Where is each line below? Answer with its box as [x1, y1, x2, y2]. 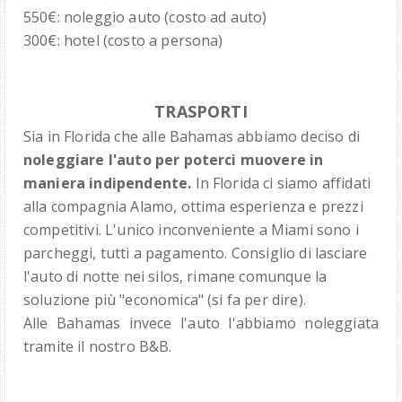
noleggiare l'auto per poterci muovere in [23, 150, 324, 170]
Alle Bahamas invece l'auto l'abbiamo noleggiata [23, 313, 379, 334]
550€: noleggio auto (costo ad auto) [23, 7, 267, 28]
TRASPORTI [154, 100, 248, 123]
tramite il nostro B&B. [23, 336, 172, 357]
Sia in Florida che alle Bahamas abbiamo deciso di [23, 127, 360, 147]
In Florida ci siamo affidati [191, 173, 371, 194]
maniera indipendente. [23, 173, 192, 194]
